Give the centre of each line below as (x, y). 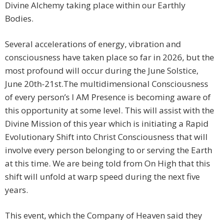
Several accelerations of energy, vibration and (93, 44)
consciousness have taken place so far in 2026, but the (110, 57)
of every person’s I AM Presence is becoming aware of (108, 97)
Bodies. (19, 18)
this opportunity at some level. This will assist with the (110, 110)
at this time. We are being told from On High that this (108, 163)
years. (16, 190)
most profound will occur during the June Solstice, (102, 70)
